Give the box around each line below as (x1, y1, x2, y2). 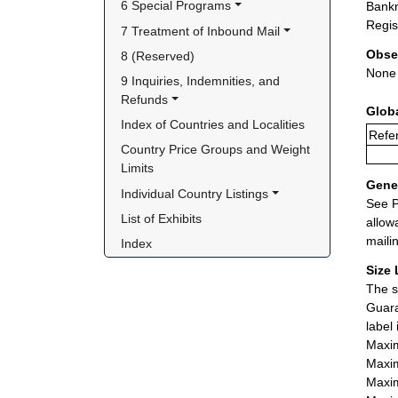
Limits (121, 161, 155, 176)
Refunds (121, 92, 169, 107)
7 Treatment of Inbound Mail (121, 23, 281, 38)
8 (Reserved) (121, 48, 195, 63)
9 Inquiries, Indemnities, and (121, 74, 281, 88)
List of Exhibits (121, 211, 203, 226)
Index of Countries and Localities (121, 117, 306, 132)
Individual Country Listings (121, 186, 269, 201)
